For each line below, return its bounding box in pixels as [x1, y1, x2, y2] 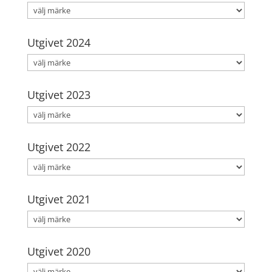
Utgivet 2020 [27, 243, 90, 259]
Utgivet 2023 [27, 87, 90, 102]
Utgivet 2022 [27, 139, 90, 154]
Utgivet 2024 [27, 35, 90, 50]
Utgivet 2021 [27, 191, 90, 206]
